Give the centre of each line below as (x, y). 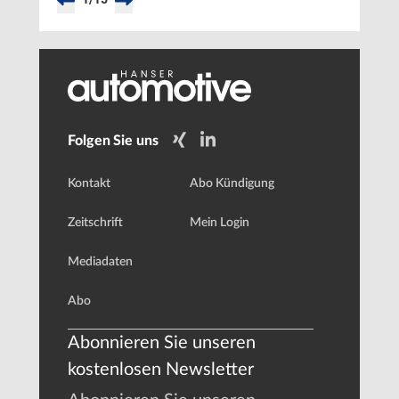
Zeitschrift (95, 223)
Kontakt (89, 184)
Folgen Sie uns (113, 140)
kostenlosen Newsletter (161, 370)
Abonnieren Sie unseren (162, 343)
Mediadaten (100, 262)
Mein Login (220, 223)
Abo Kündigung (232, 184)
